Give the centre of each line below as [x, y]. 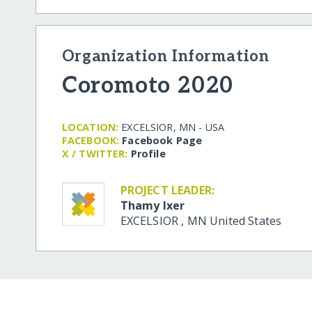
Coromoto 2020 [148, 85]
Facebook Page [162, 140]
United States [246, 220]
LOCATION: [90, 127]
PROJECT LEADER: [167, 190]
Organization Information [165, 56]
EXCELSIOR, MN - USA [173, 127]
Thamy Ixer [153, 205]
